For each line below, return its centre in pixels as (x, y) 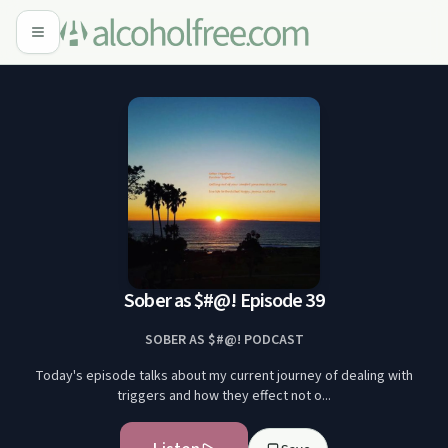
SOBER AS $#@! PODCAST (224, 340)
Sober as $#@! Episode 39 (224, 301)
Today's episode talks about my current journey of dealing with (224, 376)
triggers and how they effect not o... (224, 396)
